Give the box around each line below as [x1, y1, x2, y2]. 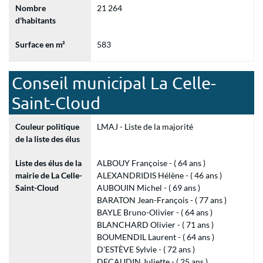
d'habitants [15, 15, 56, 25]
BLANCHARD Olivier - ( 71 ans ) [96, 220, 214, 230]
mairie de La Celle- [15, 170, 82, 180]
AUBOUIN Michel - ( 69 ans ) [96, 183, 200, 193]
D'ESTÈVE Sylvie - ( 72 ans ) [96, 244, 195, 254]
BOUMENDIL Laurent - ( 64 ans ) [96, 232, 214, 242]
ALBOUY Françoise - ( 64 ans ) [96, 158, 205, 168]
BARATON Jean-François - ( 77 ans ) [96, 195, 227, 205]
